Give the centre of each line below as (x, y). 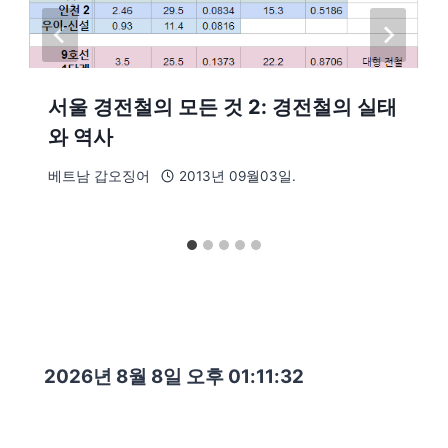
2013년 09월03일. (237, 176)
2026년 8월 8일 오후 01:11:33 (174, 376)
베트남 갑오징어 (99, 176)
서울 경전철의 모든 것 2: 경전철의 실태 (222, 106)
